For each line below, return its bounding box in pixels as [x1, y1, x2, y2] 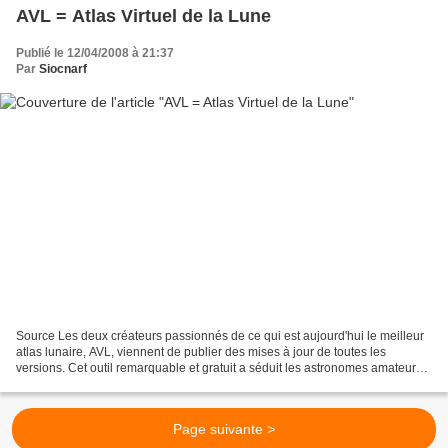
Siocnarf [39, 61, 87, 76]
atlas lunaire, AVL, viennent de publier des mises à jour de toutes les [16, 345, 386, 360]
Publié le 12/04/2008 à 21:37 [16, 45, 174, 60]
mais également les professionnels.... [16, 377, 217, 392]
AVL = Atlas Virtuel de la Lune [16, 5, 271, 26]
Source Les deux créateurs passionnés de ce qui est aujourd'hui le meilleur [16, 329, 424, 344]
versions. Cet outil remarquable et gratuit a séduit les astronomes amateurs [16, 361, 422, 376]
